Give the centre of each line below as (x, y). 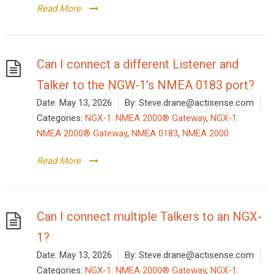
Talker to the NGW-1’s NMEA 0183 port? (146, 85)
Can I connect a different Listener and (138, 64)
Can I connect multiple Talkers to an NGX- (149, 216)
